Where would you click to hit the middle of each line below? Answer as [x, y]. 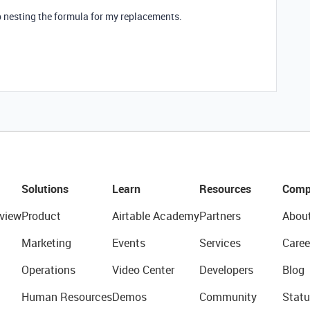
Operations [48, 270]
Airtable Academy [155, 216]
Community [228, 297]
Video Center [143, 270]
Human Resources [66, 297]
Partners [220, 216]
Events [128, 243]
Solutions [45, 189]
